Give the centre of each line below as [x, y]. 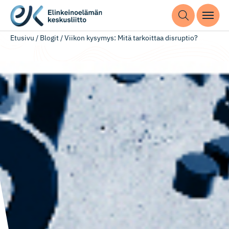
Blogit [49, 38]
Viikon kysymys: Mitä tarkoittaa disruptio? [131, 38]
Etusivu [22, 38]
